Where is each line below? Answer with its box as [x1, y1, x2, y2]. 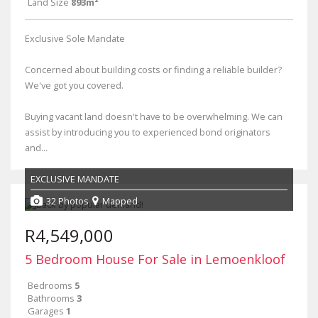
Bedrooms [28, 279, 72, 292]
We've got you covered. [25, 79, 124, 92]
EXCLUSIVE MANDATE [31, 172, 119, 185]
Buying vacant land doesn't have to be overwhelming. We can [25, 110, 283, 123]
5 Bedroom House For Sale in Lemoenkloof [25, 251, 285, 268]
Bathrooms [28, 292, 75, 305]
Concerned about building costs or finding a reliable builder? [25, 63, 282, 76]
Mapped [102, 194, 138, 207]
